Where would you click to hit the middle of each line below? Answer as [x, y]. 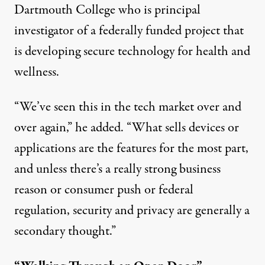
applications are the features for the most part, [131, 148]
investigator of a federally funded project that [129, 31]
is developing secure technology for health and [132, 51]
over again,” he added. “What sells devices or [127, 128]
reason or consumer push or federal [104, 190]
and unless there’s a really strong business [117, 169]
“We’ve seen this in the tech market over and [128, 107]
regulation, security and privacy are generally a [132, 211]
